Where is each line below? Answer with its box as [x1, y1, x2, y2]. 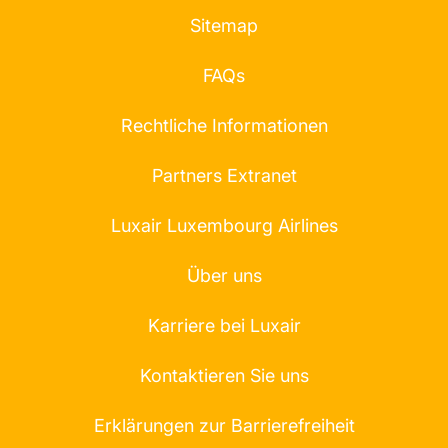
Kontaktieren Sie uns [139, 365, 309, 386]
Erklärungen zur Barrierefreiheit [93, 415, 355, 436]
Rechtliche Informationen [120, 115, 328, 136]
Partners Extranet [151, 165, 297, 186]
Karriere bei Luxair [147, 315, 301, 336]
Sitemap [190, 15, 258, 36]
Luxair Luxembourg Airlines [110, 215, 338, 236]
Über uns [186, 265, 262, 286]
